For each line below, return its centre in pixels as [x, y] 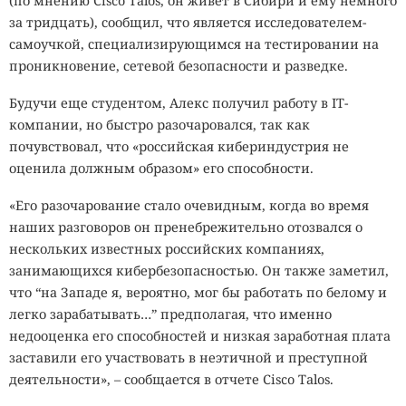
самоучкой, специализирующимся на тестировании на [194, 43]
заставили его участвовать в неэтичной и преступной [188, 358]
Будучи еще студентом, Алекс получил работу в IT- [179, 103]
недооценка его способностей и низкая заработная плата [200, 336]
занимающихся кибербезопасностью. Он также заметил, [199, 271]
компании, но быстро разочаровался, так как [159, 125]
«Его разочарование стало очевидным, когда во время [189, 206]
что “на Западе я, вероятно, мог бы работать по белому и [198, 293]
